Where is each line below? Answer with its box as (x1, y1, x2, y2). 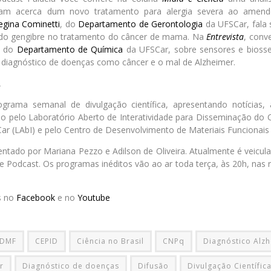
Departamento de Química (16, 44, 123, 56)
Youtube (77, 192, 110, 204)
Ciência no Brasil (77, 236, 144, 247)
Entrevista (206, 31, 244, 43)
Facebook (16, 192, 55, 204)
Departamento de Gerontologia (78, 18, 203, 30)
